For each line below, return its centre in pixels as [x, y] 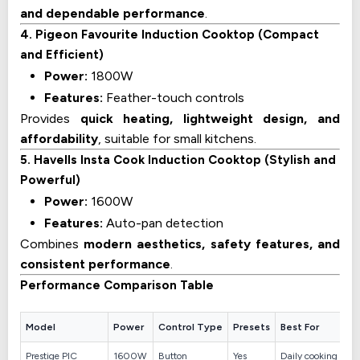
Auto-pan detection [163, 223]
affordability [59, 138]
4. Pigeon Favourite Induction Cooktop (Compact [170, 34]
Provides [50, 118]
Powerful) [50, 180]
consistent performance [95, 264]
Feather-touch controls [174, 97]
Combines [52, 243]
